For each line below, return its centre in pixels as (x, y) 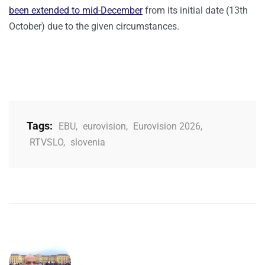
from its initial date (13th (195, 11)
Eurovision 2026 (167, 127)
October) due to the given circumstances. (94, 27)
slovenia (88, 143)
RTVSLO (46, 143)
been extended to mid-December (76, 11)
